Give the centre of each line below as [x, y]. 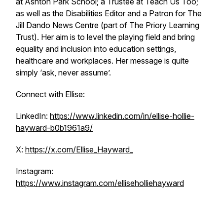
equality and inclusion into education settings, [96, 49]
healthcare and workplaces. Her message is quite [102, 61]
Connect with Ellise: [52, 94]
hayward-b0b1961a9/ [54, 128]
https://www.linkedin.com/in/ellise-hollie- [122, 116]
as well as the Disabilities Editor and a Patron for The [109, 13]
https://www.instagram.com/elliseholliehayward [100, 183]
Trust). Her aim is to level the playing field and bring [105, 37]
